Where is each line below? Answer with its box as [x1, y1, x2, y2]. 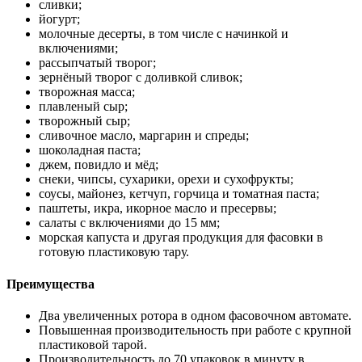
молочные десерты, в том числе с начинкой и [39, 27, 288, 41]
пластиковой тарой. [39, 337, 147, 351]
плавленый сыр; [39, 99, 128, 114]
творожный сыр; [39, 114, 130, 128]
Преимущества [6, 276, 95, 291]
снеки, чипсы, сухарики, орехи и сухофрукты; [39, 172, 293, 187]
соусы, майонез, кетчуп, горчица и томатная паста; [39, 187, 319, 201]
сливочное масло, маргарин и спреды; [39, 128, 249, 143]
